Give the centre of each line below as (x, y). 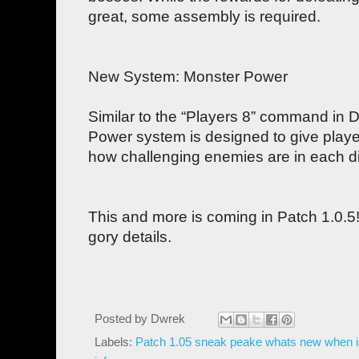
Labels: (115, 342)
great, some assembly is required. (204, 16)
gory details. (130, 236)
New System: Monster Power (188, 76)
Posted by (123, 319)
